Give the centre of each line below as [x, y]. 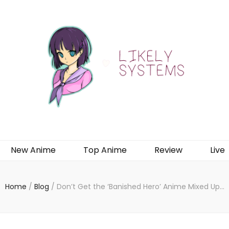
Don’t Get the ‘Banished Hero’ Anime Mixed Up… [140, 186]
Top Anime [105, 150]
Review [168, 150]
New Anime [33, 150]
